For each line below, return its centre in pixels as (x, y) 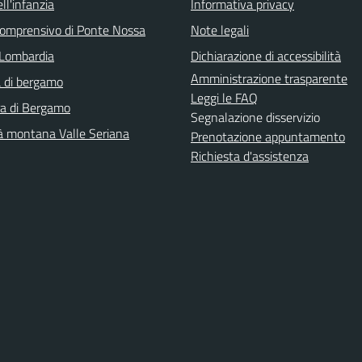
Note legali (220, 29)
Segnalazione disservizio (255, 117)
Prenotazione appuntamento (268, 136)
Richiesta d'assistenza (250, 156)
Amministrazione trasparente (269, 78)
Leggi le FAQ (224, 97)
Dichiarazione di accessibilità (266, 55)
